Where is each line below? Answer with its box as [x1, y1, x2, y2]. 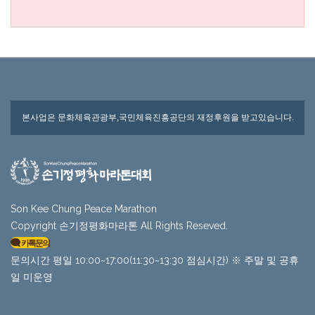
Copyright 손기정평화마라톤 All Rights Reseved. [11, 219, 228, 231]
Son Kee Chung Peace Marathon [11, 202, 157, 214]
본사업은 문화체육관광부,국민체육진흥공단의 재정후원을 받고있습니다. [21, 112, 294, 122]
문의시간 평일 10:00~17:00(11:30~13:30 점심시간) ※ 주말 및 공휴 [11, 254, 299, 266]
